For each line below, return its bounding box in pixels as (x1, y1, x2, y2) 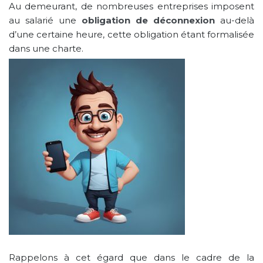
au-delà (215, 14, 254, 26)
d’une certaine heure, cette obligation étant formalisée (9, 28, 254, 40)
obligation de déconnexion (82, 14, 215, 26)
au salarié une (9, 14, 82, 26)
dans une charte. (9, 42, 83, 54)
